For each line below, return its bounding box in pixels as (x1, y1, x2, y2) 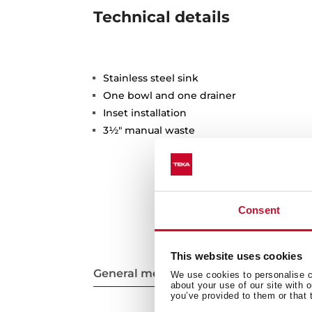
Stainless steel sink (103, 72, 199, 85)
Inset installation (103, 107, 187, 120)
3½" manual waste (103, 124, 196, 137)
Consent (238, 204, 280, 217)
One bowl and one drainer (103, 89, 237, 102)
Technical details (93, 8, 231, 27)
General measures (93, 266, 198, 280)
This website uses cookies (170, 249, 302, 262)
